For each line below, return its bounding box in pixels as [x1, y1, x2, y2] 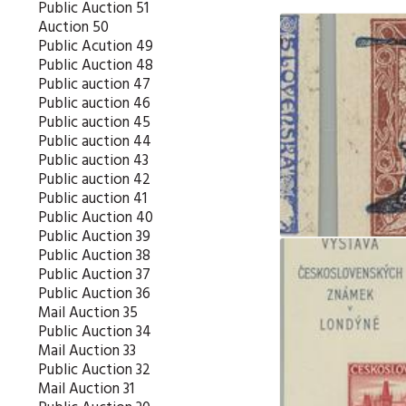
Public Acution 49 [38, 34, 153, 59]
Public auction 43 [38, 149, 149, 173]
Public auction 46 [38, 92, 150, 116]
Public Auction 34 [38, 320, 151, 344]
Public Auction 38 [38, 244, 150, 268]
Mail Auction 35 [38, 301, 138, 325]
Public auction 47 [38, 72, 150, 97]
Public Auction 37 [38, 263, 150, 287]
